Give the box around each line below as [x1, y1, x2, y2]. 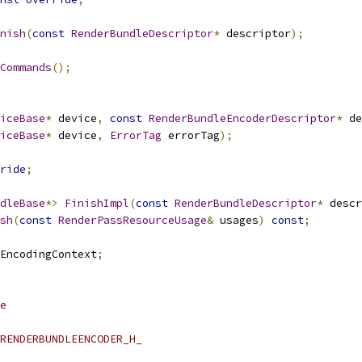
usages [213, 213, 259, 227]
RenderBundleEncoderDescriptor [149, 112, 336, 125]
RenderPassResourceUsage [58, 213, 207, 227]
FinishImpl [65, 196, 129, 210]
